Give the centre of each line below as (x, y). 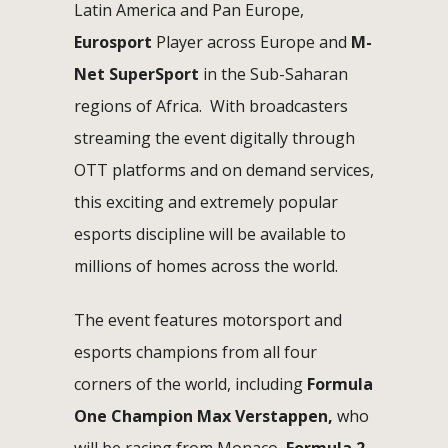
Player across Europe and (251, 41)
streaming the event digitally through (214, 137)
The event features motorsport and (208, 319)
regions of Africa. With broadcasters (211, 105)
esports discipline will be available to (210, 233)
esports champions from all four (195, 351)
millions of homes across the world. (206, 265)
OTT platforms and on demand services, (224, 169)
